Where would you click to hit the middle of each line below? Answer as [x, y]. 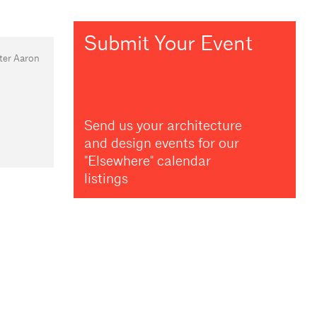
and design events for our [161, 144]
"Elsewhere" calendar [147, 161]
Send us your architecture [163, 126]
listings [106, 179]
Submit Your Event [168, 44]
